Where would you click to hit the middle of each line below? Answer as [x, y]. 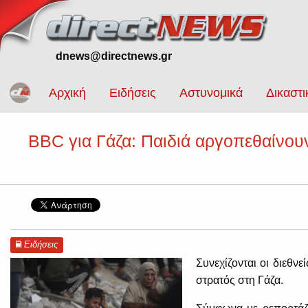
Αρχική [67, 93]
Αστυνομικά [211, 93]
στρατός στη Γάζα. [240, 280]
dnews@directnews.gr [114, 56]
